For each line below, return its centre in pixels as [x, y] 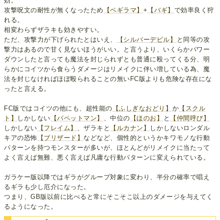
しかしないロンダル [180, 128]
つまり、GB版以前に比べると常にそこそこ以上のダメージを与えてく [109, 196]
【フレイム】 [57, 128]
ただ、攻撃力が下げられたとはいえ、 [60, 39]
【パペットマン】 [77, 118]
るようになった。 [31, 206]
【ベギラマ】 [123, 10]
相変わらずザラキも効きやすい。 [54, 29]
